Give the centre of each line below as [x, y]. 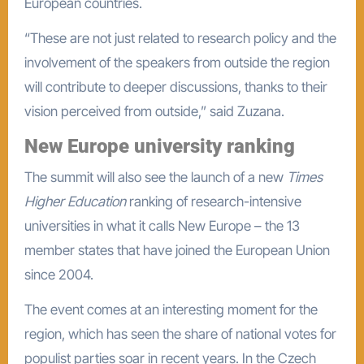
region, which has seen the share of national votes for [180, 334]
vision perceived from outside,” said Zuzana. [154, 111]
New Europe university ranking [159, 146]
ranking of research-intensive [215, 201]
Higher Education [76, 201]
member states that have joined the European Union [177, 250]
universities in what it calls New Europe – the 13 [162, 225]
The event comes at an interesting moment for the [171, 309]
